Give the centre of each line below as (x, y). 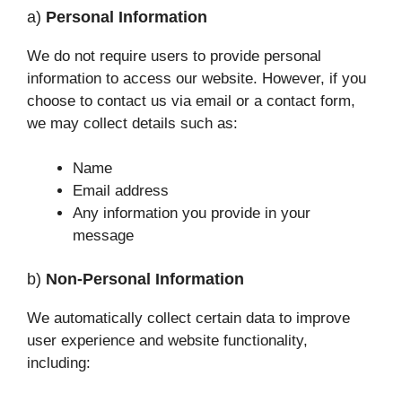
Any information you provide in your (192, 214)
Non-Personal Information (145, 279)
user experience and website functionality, (167, 340)
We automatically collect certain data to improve (188, 318)
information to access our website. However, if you (197, 78)
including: (59, 363)
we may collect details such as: (132, 123)
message (103, 236)
